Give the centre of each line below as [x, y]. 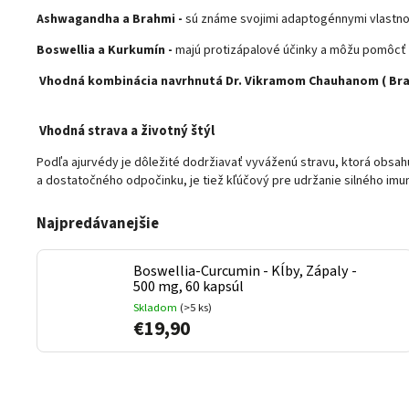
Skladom [157, 307]
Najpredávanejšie [98, 223]
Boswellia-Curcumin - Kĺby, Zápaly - [245, 271]
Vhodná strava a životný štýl [127, 131]
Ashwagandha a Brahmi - [110, 19]
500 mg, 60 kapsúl [189, 286]
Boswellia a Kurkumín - [105, 50]
